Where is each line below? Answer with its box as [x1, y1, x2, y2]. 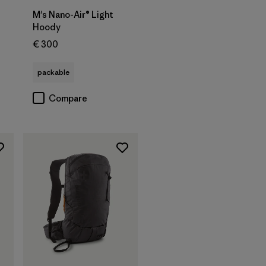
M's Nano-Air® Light [33, 8, 113, 20]
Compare [49, 92, 87, 104]
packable [37, 66, 69, 77]
